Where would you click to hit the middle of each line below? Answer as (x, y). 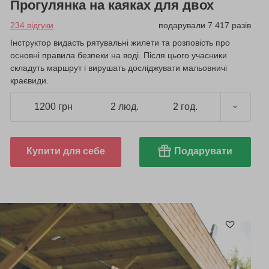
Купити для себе (65, 151)
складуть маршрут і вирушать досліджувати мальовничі (118, 68)
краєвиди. (29, 80)
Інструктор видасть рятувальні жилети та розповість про (120, 42)
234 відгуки (32, 25)
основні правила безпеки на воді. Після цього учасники (118, 55)
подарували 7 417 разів (204, 25)
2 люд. (124, 107)
